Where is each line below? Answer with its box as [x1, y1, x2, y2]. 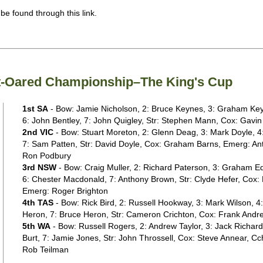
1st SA [22, 104, 48, 113]
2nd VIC [22, 127, 53, 137]
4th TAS [22, 198, 53, 207]
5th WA [22, 221, 50, 231]
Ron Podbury [22, 151, 71, 160]
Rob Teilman [22, 245, 71, 254]
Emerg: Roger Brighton [22, 186, 108, 195]
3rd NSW [22, 163, 56, 172]
